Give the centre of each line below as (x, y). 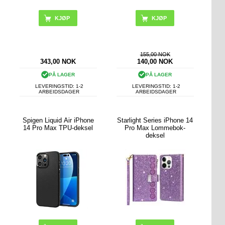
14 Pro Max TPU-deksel (58, 128)
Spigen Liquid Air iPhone (58, 120)
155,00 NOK (155, 54)
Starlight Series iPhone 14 (155, 120)
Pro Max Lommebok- (155, 128)
